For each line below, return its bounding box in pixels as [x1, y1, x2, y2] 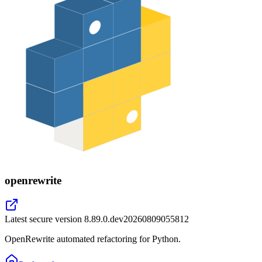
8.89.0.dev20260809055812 [84, 214, 189, 225]
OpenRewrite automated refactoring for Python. [5, 234, 181, 244]
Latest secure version [5, 214, 84, 225]
